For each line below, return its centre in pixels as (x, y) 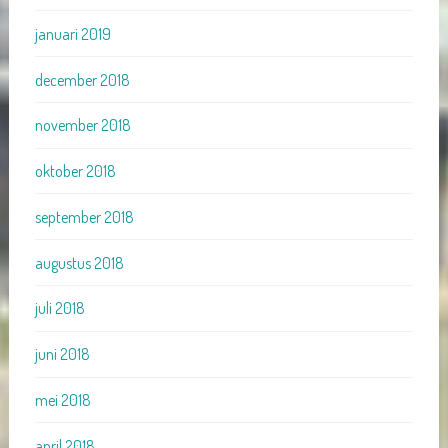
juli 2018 (59, 308)
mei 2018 (62, 400)
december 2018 (82, 79)
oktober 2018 (75, 171)
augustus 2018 (79, 262)
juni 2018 (62, 354)
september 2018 (84, 216)
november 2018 (82, 125)
